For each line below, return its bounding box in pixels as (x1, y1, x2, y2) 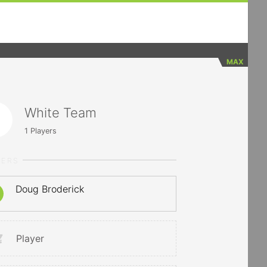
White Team (24, 104, 97, 120)
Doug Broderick (15, 183, 85, 195)
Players (28, 126, 57, 135)
